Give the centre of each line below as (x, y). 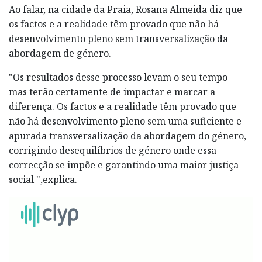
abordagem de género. (60, 53)
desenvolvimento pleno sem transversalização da (118, 38)
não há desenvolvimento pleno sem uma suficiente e (125, 121)
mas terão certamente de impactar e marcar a (112, 92)
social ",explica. (43, 179)
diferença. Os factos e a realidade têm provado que (123, 106)
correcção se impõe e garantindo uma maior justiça (124, 165)
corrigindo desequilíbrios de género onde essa (113, 150)
